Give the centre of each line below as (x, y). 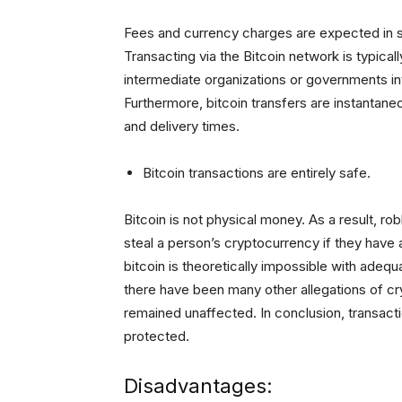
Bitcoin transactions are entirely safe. (257, 173)
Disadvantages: (198, 386)
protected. (157, 336)
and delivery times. (182, 127)
